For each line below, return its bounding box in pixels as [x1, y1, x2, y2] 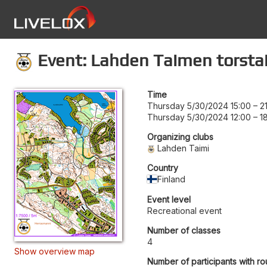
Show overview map [14, 246, 95, 256]
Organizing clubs [147, 131, 213, 142]
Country [147, 162, 178, 173]
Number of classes [147, 225, 221, 235]
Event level [147, 194, 191, 204]
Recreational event [147, 205, 222, 216]
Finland [157, 173, 186, 184]
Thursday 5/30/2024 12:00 [147, 111, 251, 122]
